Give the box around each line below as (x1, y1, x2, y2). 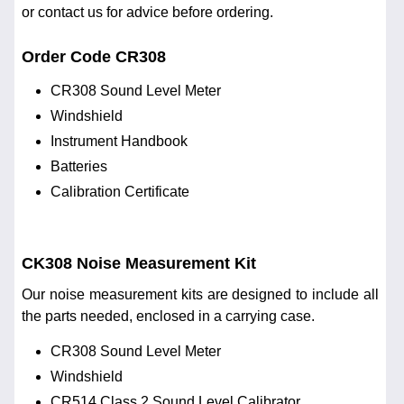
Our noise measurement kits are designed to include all (22, 287, 379, 303)
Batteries (50, 158, 107, 174)
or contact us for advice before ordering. (22, 5, 273, 21)
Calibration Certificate (50, 183, 189, 199)
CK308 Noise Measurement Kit (22, 253, 256, 272)
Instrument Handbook (50, 133, 188, 149)
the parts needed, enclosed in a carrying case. (22, 308, 315, 325)
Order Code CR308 (22, 47, 166, 66)
